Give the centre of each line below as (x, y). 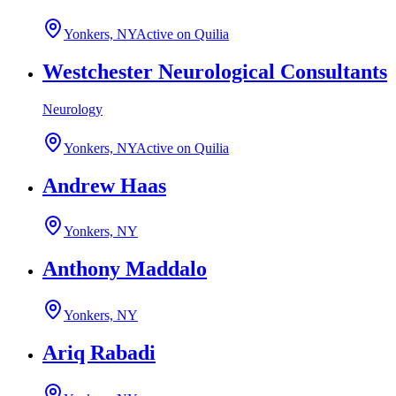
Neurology (72, 109)
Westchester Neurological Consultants (215, 71)
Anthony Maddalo (125, 269)
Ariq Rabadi (99, 353)
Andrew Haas (104, 185)
